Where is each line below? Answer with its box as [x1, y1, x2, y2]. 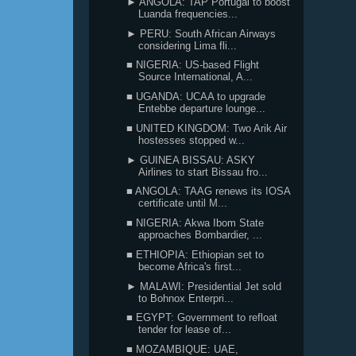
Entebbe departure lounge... [138, 103, 266, 114]
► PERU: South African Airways [126, 27, 277, 40]
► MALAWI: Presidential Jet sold [126, 280, 282, 292]
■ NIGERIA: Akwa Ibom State [126, 217, 265, 229]
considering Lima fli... [138, 39, 238, 52]
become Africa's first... [138, 260, 242, 273]
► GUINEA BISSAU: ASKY [126, 153, 256, 166]
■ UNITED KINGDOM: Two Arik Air [126, 122, 288, 134]
